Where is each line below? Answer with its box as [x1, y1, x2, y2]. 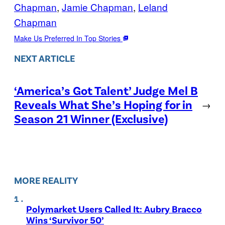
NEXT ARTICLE [14, 52, 75, 64]
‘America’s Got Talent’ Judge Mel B [14, 83, 198, 98]
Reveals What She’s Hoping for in [14, 97, 192, 112]
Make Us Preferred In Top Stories [14, 33, 123, 43]
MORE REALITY [14, 174, 78, 186]
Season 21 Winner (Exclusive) [14, 111, 168, 126]
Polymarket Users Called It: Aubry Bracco [26, 202, 202, 214]
